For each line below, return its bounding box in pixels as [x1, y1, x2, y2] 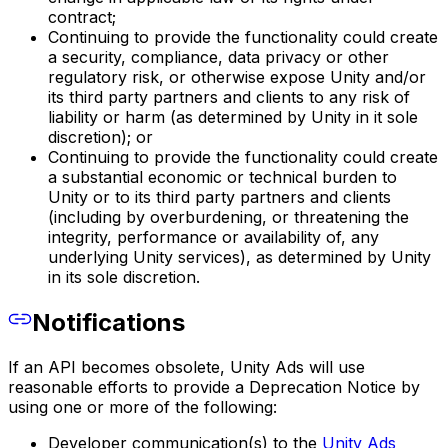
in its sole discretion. [48, 267, 200, 288]
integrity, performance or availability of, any [48, 227, 379, 248]
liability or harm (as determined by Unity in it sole [48, 107, 418, 128]
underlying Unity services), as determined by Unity [48, 247, 431, 268]
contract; [48, 7, 116, 28]
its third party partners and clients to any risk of [48, 87, 410, 108]
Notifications [32, 308, 185, 338]
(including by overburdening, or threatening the [48, 207, 409, 228]
